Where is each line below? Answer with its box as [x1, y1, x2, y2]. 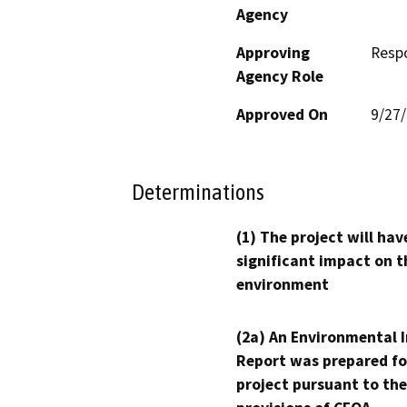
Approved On [236, 104, 328, 124]
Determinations [132, 179, 264, 205]
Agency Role [236, 65, 323, 86]
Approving [236, 42, 310, 63]
